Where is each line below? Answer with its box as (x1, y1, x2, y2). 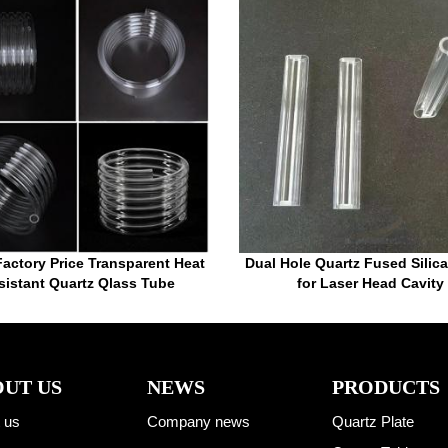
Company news (146, 413, 250, 431)
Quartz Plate (331, 413, 414, 431)
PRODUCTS (331, 376, 440, 399)
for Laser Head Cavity (296, 275, 444, 292)
